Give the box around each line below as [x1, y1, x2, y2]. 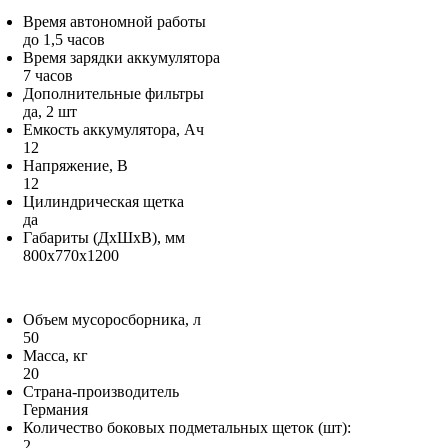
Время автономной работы [23, 12, 206, 30]
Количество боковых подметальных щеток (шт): [23, 418, 351, 436]
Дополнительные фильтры [23, 84, 204, 102]
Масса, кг [23, 346, 88, 364]
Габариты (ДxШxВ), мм [23, 228, 185, 246]
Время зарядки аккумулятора [23, 48, 220, 66]
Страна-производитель [23, 382, 179, 400]
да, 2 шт [23, 102, 77, 120]
